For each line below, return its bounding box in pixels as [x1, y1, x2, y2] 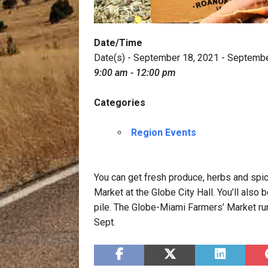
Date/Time [94, 37, 142, 48]
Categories [94, 97, 145, 108]
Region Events [131, 127, 196, 138]
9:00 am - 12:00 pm [94, 67, 176, 78]
